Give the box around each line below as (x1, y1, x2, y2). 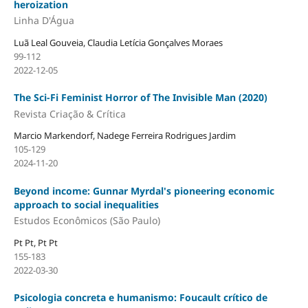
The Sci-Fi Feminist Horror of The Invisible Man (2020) (13, 91, 267, 104)
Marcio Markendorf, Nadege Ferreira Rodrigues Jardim (13, 129, 236, 142)
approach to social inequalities (13, 197, 159, 211)
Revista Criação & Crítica (13, 107, 126, 120)
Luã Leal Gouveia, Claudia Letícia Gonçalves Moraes (13, 36, 223, 49)
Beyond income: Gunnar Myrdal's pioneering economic (13, 184, 274, 197)
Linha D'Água (13, 14, 74, 27)
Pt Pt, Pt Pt (13, 236, 58, 249)
